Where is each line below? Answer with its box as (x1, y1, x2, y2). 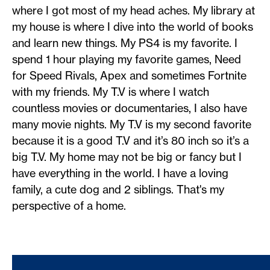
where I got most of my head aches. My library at (12, 4, 255, 17)
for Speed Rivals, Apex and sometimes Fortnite (12, 69, 246, 83)
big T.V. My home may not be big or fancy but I (12, 150, 242, 164)
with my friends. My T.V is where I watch (12, 85, 209, 99)
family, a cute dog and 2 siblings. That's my (12, 183, 224, 196)
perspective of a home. (12, 199, 126, 213)
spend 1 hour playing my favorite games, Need (12, 52, 241, 66)
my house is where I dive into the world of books (12, 20, 253, 34)
